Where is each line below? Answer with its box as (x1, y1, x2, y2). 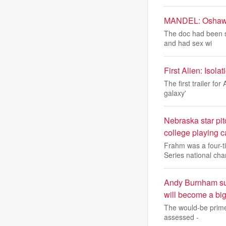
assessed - (164, 212, 199, 222)
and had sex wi (164, 38, 212, 48)
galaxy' (164, 88, 186, 98)
